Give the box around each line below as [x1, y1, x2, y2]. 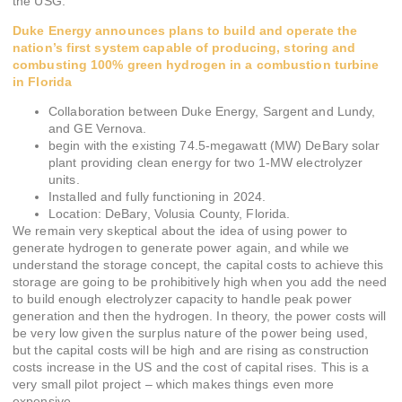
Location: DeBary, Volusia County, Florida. [48, 206, 291, 222]
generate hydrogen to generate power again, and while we [13, 240, 350, 256]
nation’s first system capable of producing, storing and [13, 39, 356, 55]
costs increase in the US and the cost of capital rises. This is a [13, 360, 370, 375]
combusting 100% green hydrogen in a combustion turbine [13, 57, 380, 72]
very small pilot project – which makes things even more [13, 377, 335, 392]
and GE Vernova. [48, 121, 147, 136]
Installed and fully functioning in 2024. [48, 189, 266, 205]
